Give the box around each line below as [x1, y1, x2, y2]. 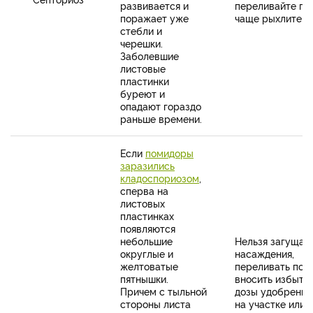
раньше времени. [120, 112, 202, 126]
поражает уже [120, 11, 189, 25]
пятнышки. [120, 272, 168, 286]
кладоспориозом [120, 171, 199, 185]
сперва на [120, 184, 168, 198]
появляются [120, 221, 175, 235]
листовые [120, 61, 166, 75]
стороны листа [120, 297, 191, 311]
